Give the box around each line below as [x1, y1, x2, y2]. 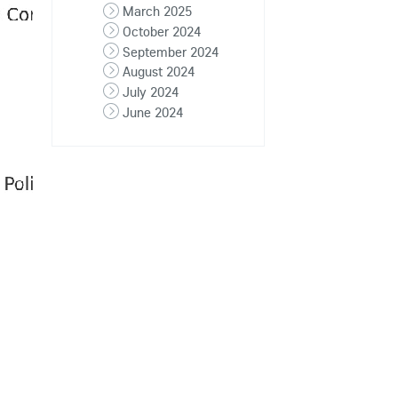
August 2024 [122, 62, 195, 81]
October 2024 [122, 21, 201, 40]
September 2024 [122, 42, 219, 60]
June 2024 [122, 102, 183, 121]
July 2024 [122, 82, 179, 100]
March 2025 [122, 2, 192, 20]
